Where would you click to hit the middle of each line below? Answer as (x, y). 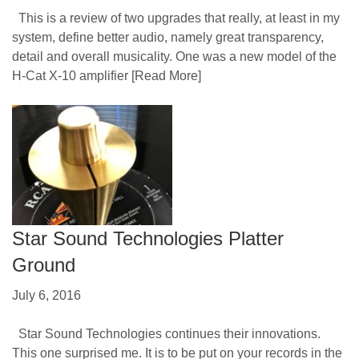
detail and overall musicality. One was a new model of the (174, 56)
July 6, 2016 (46, 295)
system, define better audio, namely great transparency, (168, 37)
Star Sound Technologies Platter (148, 238)
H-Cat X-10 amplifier (70, 75)
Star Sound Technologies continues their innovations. (166, 333)
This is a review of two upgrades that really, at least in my (176, 18)
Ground (44, 264)
